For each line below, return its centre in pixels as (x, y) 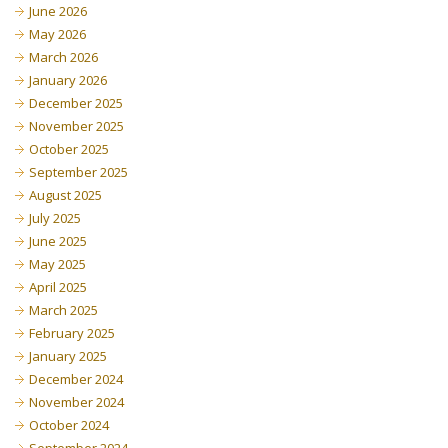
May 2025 (57, 264)
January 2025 (68, 356)
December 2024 (76, 379)
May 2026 (57, 34)
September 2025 (78, 172)
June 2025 (58, 241)
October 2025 (69, 149)
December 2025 (76, 103)
